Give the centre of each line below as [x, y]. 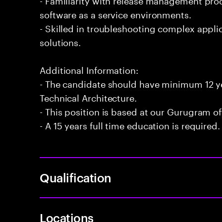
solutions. [60, 41]
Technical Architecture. [88, 97]
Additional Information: [89, 69]
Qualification [76, 177]
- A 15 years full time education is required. [130, 124]
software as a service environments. [115, 13]
